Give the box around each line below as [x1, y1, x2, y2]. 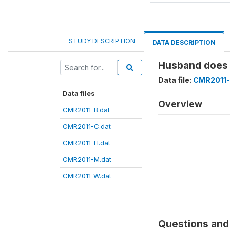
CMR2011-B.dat [63, 106, 110, 114]
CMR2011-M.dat [63, 155, 111, 163]
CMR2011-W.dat [63, 171, 111, 180]
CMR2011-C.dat [63, 122, 111, 130]
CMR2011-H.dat [63, 139, 110, 147]
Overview [158, 99, 202, 109]
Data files [63, 89, 95, 98]
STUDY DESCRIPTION [69, 37, 135, 45]
